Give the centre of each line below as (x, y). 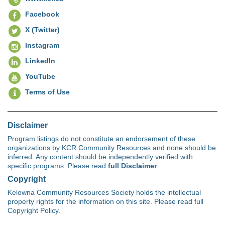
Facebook (42, 14)
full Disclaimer (132, 165)
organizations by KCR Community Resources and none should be (112, 147)
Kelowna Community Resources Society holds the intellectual (104, 192)
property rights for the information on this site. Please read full (105, 201)
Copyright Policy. (34, 210)
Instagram (42, 45)
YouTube (40, 76)
